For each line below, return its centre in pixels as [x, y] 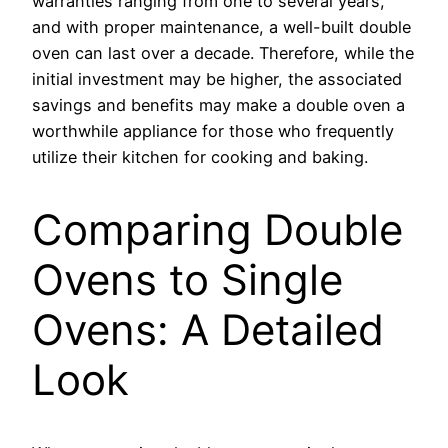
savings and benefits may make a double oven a [218, 105]
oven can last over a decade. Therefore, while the [223, 53]
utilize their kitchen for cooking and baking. [200, 157]
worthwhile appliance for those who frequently [213, 131]
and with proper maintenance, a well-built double [221, 27]
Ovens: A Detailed [208, 330]
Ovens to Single [187, 280]
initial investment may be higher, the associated [217, 79]
